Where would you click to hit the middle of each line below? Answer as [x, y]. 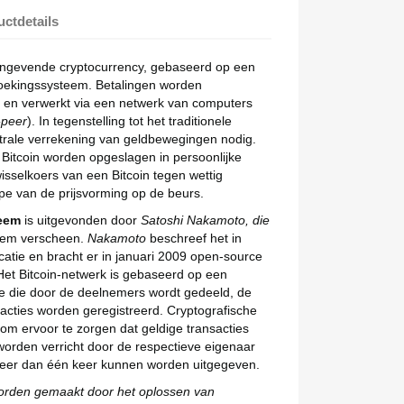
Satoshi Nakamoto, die [205, 220]
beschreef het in [196, 238]
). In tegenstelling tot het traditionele [129, 121]
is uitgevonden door [81, 220]
